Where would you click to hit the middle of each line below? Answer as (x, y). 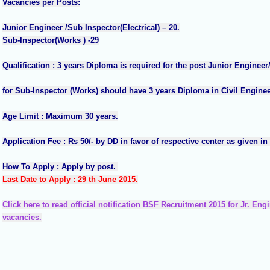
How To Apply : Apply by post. (60, 167)
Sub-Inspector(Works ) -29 (50, 40)
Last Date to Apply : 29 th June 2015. (70, 180)
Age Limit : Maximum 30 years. (60, 116)
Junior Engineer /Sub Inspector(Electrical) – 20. (91, 28)
